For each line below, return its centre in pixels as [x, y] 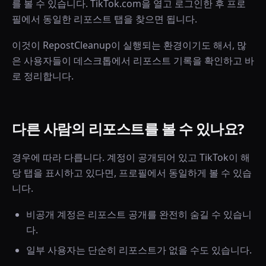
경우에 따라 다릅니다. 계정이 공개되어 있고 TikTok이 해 [131, 157]
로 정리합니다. [43, 76]
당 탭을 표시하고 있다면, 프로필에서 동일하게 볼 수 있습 [132, 173]
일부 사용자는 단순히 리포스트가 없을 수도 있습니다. [139, 250]
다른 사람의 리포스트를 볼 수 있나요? [128, 129]
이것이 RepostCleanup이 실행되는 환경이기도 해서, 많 [129, 45]
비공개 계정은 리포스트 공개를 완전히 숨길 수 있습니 [139, 214]
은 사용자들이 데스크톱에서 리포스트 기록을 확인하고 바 [133, 61]
